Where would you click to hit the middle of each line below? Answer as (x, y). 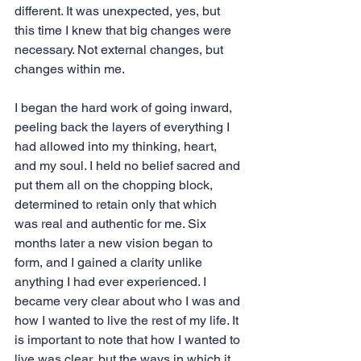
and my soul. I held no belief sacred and (129, 166)
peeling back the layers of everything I (124, 127)
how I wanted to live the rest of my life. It (128, 321)
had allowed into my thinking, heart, (117, 147)
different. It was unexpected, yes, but (119, 11)
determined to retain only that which (117, 205)
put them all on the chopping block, (115, 185)
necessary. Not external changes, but (120, 50)
